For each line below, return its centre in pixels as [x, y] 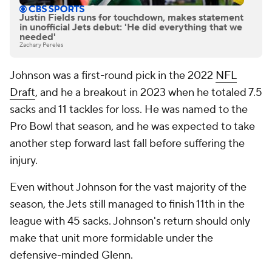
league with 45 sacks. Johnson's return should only [130, 222]
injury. [24, 161]
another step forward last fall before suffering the [127, 144]
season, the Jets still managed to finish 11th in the [127, 205]
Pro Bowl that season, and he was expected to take [132, 127]
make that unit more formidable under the [111, 239]
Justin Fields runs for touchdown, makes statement [131, 18]
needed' [38, 37]
